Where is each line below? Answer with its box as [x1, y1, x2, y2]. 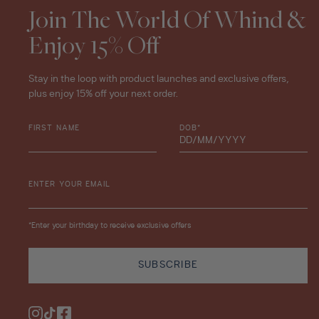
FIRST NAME [28, 124, 80, 132]
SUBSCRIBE [137, 259, 199, 271]
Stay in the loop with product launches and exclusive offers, [28, 73, 289, 85]
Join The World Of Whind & [28, 9, 305, 35]
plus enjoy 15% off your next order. [28, 88, 178, 100]
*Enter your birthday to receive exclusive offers [28, 221, 192, 230]
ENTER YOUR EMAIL [28, 180, 111, 189]
